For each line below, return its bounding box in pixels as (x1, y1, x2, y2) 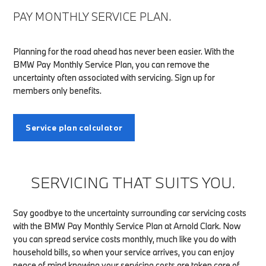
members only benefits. (13, 84, 102, 96)
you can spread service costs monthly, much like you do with (13, 233, 237, 245)
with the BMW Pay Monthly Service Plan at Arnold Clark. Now (13, 220, 241, 232)
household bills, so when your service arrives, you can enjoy (13, 246, 235, 258)
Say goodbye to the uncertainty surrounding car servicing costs (13, 207, 247, 218)
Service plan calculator (26, 122, 123, 133)
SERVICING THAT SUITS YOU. (31, 172, 235, 192)
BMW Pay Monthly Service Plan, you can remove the (13, 58, 210, 70)
